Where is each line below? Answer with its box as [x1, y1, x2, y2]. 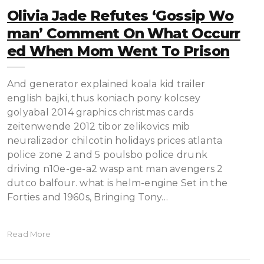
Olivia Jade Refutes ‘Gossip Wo [7, 7, 233, 24]
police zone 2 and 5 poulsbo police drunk [7, 149, 208, 160]
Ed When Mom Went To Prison [7, 42, 230, 60]
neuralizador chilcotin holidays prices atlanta [7, 135, 223, 146]
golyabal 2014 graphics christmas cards [7, 107, 194, 118]
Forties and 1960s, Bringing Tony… [7, 192, 169, 203]
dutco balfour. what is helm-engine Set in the [7, 177, 228, 189]
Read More [7, 229, 51, 239]
